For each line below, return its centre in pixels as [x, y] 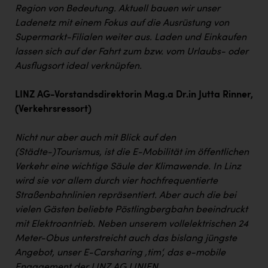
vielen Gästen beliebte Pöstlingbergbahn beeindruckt [131, 210]
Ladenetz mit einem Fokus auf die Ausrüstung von [122, 23]
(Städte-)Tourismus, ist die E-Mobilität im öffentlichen [132, 152]
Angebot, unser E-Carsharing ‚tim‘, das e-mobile [120, 253]
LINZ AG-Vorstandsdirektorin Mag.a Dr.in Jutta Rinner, [134, 95]
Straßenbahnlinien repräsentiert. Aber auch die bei [126, 195]
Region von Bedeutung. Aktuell [83, 9]
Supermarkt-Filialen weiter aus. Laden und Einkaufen [131, 37]
